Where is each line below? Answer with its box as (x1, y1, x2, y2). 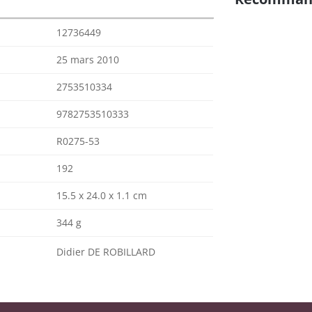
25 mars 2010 (56, 53, 119, 66)
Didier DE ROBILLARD (56, 245, 155, 258)
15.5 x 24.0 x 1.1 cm (56, 189, 147, 202)
